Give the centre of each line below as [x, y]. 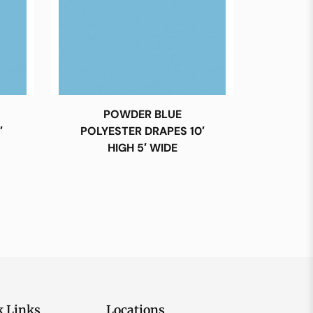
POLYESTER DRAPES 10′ [142, 131]
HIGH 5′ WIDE [142, 147]
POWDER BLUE [142, 114]
